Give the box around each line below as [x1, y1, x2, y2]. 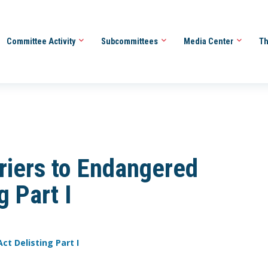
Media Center [183, 36, 235, 46]
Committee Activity [6, 36, 77, 46]
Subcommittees [100, 36, 160, 46]
